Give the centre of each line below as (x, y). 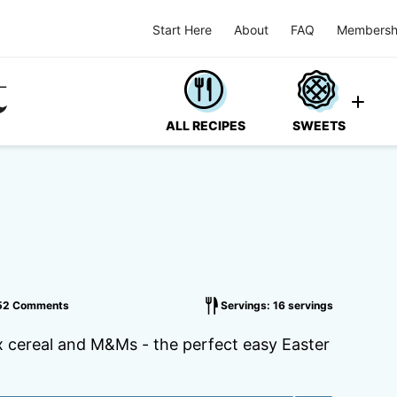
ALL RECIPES (206, 125)
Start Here (182, 29)
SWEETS (319, 125)
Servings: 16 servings (277, 305)
